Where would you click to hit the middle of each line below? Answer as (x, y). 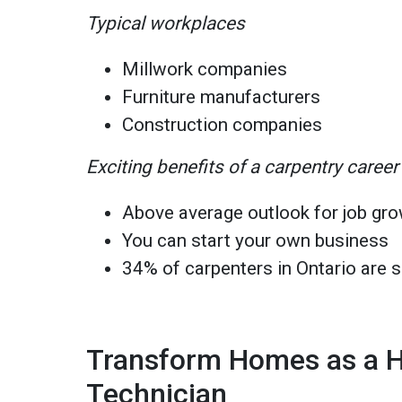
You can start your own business (256, 240)
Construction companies (223, 124)
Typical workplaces (166, 23)
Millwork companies (205, 69)
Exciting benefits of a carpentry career (243, 166)
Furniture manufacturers (222, 96)
